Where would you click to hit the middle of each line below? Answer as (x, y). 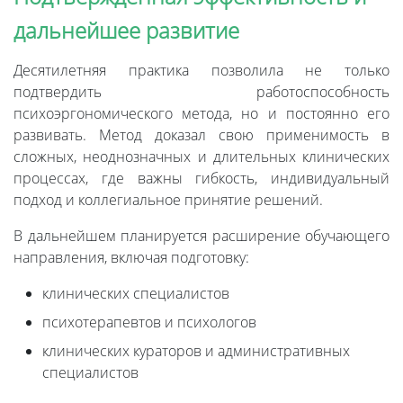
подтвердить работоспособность (201, 92)
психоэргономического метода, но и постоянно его (201, 114)
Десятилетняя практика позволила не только (201, 71)
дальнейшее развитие (126, 31)
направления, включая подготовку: (131, 258)
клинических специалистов (136, 294)
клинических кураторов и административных (196, 351)
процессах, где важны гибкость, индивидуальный (201, 179)
